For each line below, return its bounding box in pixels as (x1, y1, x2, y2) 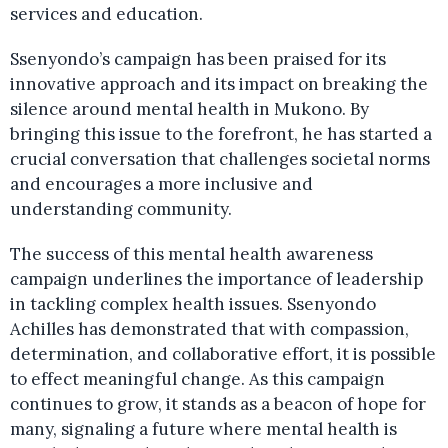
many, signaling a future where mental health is (10, 418, 397, 441)
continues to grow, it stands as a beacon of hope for (10, 393, 426, 416)
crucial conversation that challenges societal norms (10, 148, 430, 171)
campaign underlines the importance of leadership (10, 268, 423, 291)
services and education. (10, 3, 203, 26)
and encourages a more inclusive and (10, 173, 313, 196)
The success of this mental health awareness (10, 243, 373, 266)
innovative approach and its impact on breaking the (10, 73, 428, 96)
